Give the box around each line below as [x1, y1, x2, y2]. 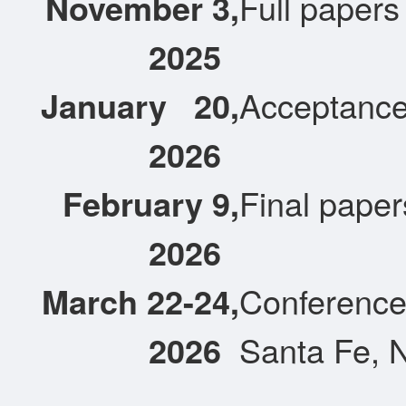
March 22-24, [42, 276, 239, 324]
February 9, [63, 179, 239, 227]
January [41, 81, 167, 129]
